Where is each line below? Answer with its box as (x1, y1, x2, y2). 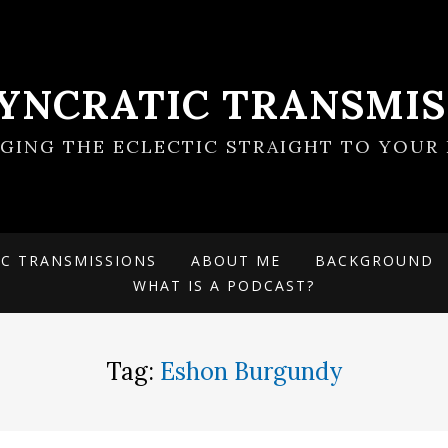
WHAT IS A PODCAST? (133, 276, 315, 295)
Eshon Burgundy (160, 356, 342, 387)
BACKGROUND (315, 251, 434, 270)
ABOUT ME (191, 251, 281, 270)
